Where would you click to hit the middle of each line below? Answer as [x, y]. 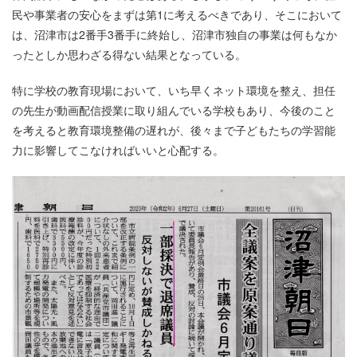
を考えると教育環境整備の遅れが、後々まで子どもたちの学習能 [174, 130]
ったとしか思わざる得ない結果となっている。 [129, 55]
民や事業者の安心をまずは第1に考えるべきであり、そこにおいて [177, 15]
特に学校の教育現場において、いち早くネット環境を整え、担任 [174, 90]
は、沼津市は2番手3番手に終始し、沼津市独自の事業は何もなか [175, 35]
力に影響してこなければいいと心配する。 [118, 150]
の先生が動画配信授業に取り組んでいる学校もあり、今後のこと [174, 110]
